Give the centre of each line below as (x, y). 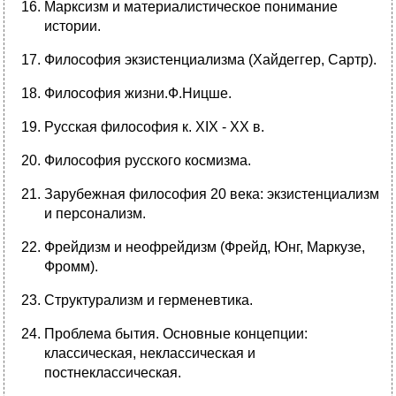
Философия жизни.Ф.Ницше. (138, 94)
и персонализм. (95, 214)
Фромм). (71, 267)
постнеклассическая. (113, 373)
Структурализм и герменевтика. (148, 301)
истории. (72, 27)
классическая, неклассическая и (150, 354)
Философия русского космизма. (148, 161)
